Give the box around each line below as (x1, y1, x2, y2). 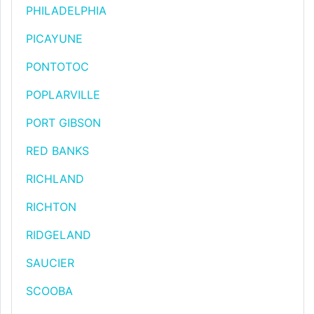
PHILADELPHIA (26, 4, 107, 18)
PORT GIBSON (26, 116, 101, 130)
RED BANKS (26, 144, 89, 158)
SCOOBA (26, 284, 73, 298)
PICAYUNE (26, 32, 83, 46)
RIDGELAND (26, 228, 91, 242)
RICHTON (26, 200, 76, 214)
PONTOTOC (26, 60, 89, 74)
